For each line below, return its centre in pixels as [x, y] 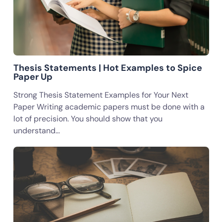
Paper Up [33, 77]
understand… [36, 131]
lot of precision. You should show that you [88, 119]
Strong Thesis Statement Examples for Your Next [101, 95]
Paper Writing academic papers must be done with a [109, 107]
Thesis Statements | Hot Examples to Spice [108, 68]
